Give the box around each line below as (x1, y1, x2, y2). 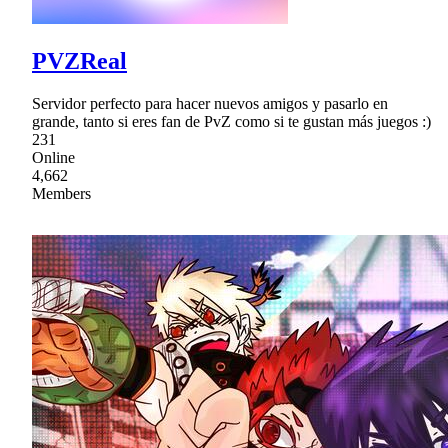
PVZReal (32, 47, 127, 74)
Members (32, 184, 91, 202)
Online (32, 148, 75, 166)
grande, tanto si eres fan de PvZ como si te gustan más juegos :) (32, 112, 431, 130)
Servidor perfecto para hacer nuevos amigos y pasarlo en (32, 94, 388, 112)
